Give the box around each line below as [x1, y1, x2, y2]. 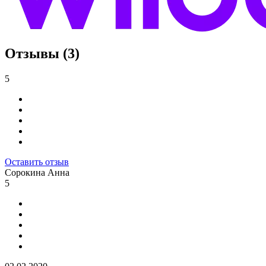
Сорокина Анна [5, 167, 69, 178]
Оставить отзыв [5, 157, 69, 167]
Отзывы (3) [5, 46, 80, 62]
